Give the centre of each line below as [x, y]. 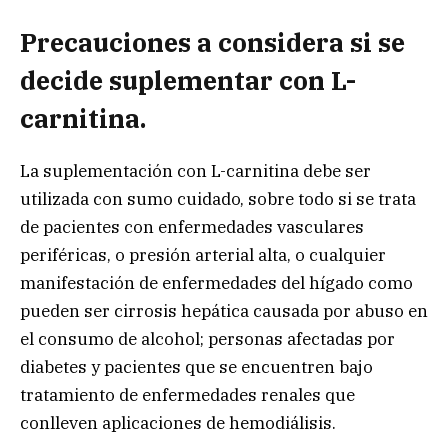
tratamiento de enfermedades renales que [187, 394]
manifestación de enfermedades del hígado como [216, 282]
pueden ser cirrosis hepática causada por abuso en [224, 310]
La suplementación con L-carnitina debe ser [195, 170]
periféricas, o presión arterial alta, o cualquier [203, 254]
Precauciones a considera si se [212, 42]
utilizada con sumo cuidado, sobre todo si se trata [218, 198]
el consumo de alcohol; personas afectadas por [207, 338]
